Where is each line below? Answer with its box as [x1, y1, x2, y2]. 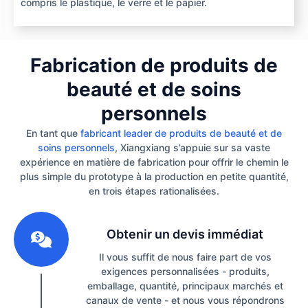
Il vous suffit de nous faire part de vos [98, 251, 272, 263]
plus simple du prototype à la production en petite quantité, [19, 170, 289, 183]
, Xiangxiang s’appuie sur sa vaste [115, 142, 270, 154]
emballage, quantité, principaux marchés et [87, 280, 283, 292]
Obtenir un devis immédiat [107, 227, 263, 242]
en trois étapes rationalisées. [89, 185, 219, 197]
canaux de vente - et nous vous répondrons [85, 294, 285, 307]
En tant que [26, 127, 80, 140]
